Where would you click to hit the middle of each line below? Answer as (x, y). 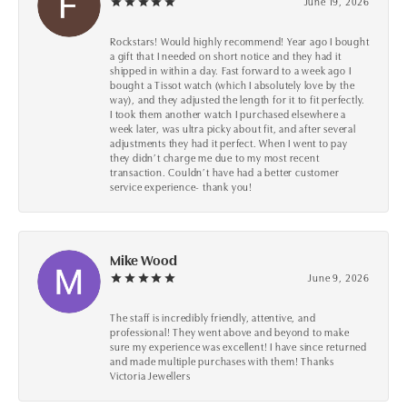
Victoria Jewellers (150, 375)
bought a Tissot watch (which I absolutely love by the (233, 84)
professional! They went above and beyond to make (230, 331)
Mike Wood (144, 259)
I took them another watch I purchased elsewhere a (228, 113)
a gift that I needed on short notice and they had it (226, 55)
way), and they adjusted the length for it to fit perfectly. (238, 99)
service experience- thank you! (182, 186)
